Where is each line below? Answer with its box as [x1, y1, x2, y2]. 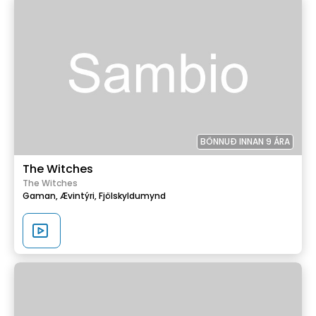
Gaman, [23, 190, 58, 202]
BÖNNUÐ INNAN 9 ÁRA [200, 135, 290, 147]
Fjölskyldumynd [99, 190, 166, 202]
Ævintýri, [60, 190, 97, 202]
